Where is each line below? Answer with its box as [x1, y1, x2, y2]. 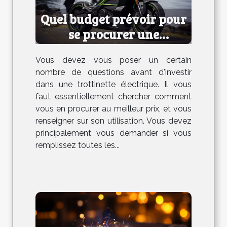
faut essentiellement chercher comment [35, 91, 192, 101]
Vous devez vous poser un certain [35, 55, 192, 65]
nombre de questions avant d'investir [35, 67, 192, 77]
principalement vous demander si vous [35, 128, 192, 138]
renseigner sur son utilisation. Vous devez [35, 116, 192, 126]
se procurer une [68, 25, 159, 43]
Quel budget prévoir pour [41, 10, 186, 27]
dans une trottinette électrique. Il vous [35, 79, 192, 89]
